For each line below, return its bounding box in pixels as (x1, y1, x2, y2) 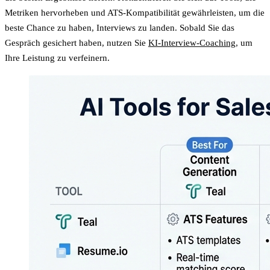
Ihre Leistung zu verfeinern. (5, 52, 110, 63)
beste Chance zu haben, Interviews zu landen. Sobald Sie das (5, 22, 234, 33)
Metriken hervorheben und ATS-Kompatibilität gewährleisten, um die (5, 7, 265, 17)
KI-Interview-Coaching (148, 37, 236, 48)
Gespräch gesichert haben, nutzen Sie (5, 37, 148, 48)
